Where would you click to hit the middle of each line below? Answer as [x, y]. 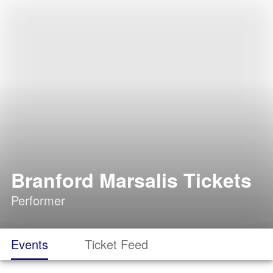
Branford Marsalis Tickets [131, 180]
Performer [38, 200]
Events [30, 244]
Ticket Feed [116, 244]
